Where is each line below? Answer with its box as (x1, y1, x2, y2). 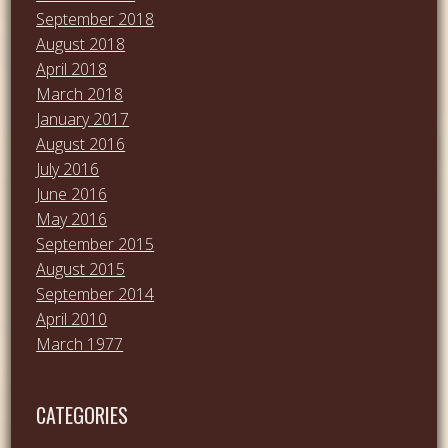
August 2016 (36, 132, 126, 155)
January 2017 (36, 107, 130, 130)
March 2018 (36, 82, 124, 105)
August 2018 (36, 32, 126, 55)
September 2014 (36, 282, 155, 305)
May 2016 (36, 207, 108, 230)
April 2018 (36, 57, 108, 80)
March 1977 (36, 332, 124, 355)
